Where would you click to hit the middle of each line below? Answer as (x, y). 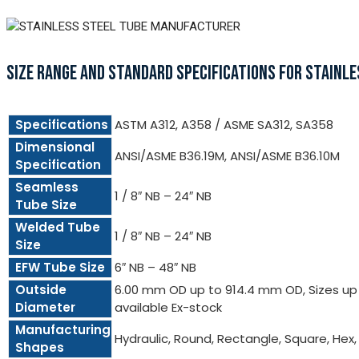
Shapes (40, 347)
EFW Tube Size (60, 267)
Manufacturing (63, 329)
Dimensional (55, 147)
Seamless (47, 187)
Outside (41, 289)
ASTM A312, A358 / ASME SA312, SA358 (224, 124)
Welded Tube (58, 227)
